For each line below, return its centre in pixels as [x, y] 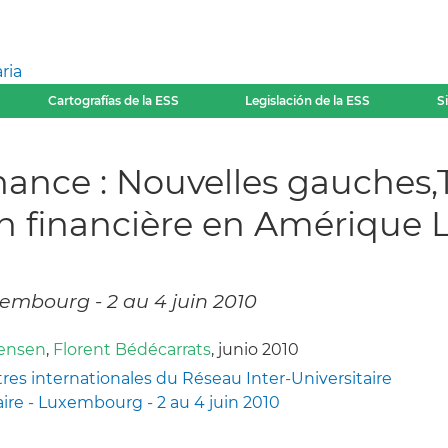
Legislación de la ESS [308, 100]
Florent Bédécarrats [132, 350]
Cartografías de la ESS [113, 100]
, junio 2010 [255, 350]
